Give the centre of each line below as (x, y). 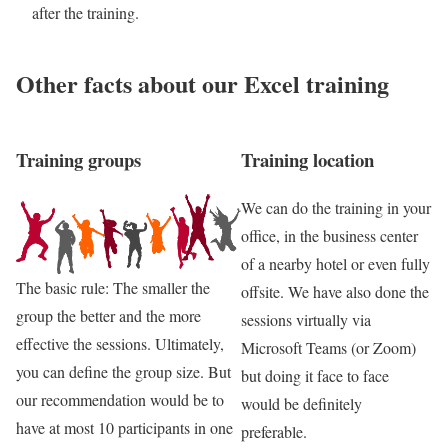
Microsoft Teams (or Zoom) (329, 348)
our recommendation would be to (120, 400)
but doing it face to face (315, 376)
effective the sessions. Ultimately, (120, 344)
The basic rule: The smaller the (113, 288)
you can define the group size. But (123, 372)
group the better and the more (108, 316)
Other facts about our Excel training (202, 83)
